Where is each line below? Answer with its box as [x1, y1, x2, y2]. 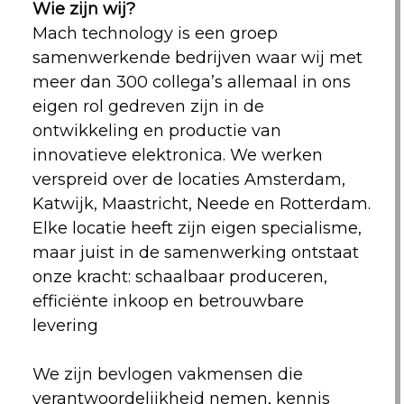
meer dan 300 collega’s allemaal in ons [32, 72, 351, 92]
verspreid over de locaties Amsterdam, [32, 170, 345, 189]
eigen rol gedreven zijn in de [32, 96, 264, 116]
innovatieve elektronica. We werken [32, 145, 323, 165]
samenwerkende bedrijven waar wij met [32, 48, 363, 68]
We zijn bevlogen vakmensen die [32, 364, 303, 384]
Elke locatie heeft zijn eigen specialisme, [32, 218, 362, 238]
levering [32, 316, 98, 335]
